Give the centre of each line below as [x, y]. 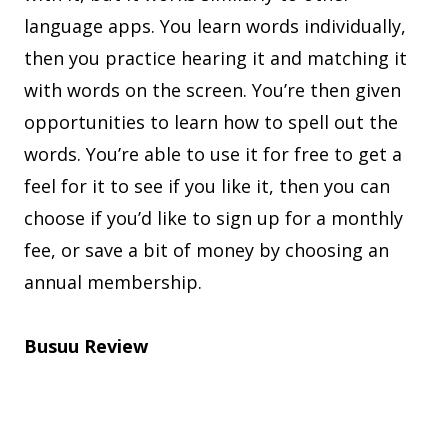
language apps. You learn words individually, [215, 26]
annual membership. [115, 282]
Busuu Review [86, 346]
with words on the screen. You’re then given [212, 90]
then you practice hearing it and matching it [215, 58]
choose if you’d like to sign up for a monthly [213, 218]
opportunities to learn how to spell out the [211, 122]
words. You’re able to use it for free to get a [213, 154]
